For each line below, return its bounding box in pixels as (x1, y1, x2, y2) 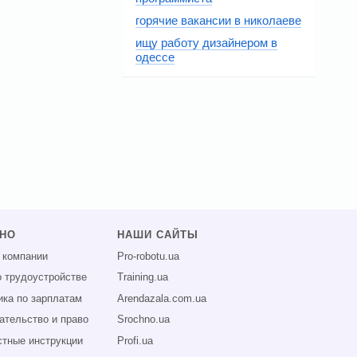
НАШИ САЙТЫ (117, 229, 199, 241)
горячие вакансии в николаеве (135, 13, 301, 27)
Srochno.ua (117, 314, 171, 326)
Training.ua (117, 272, 169, 284)
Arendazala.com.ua (117, 292, 207, 304)
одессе (135, 49, 175, 64)
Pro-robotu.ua (117, 250, 180, 262)
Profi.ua (117, 335, 154, 347)
